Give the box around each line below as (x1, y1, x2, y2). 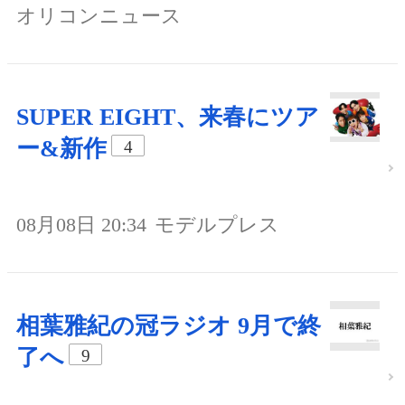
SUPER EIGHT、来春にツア (16, 103, 319, 130)
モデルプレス (155, 212, 279, 236)
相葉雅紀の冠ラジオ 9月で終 (16, 312, 321, 339)
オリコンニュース (16, 4, 182, 27)
